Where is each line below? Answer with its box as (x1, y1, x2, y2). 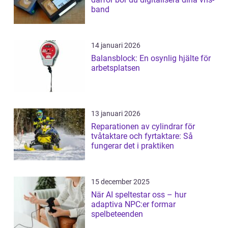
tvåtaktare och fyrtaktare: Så (91, 131, 193, 141)
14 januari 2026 (91, 41, 140, 49)
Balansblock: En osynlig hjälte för (91, 53, 211, 63)
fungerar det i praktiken (91, 140, 174, 151)
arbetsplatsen (91, 63, 140, 73)
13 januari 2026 (91, 109, 140, 118)
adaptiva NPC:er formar (91, 199, 176, 209)
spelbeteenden (91, 209, 143, 219)
